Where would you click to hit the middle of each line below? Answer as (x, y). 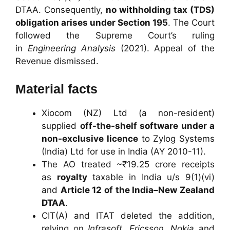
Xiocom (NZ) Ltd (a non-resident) (128, 113)
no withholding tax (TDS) (160, 10)
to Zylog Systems (176, 138)
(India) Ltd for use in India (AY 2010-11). (124, 151)
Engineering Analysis (71, 49)
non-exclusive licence (90, 138)
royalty (72, 177)
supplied (61, 126)
